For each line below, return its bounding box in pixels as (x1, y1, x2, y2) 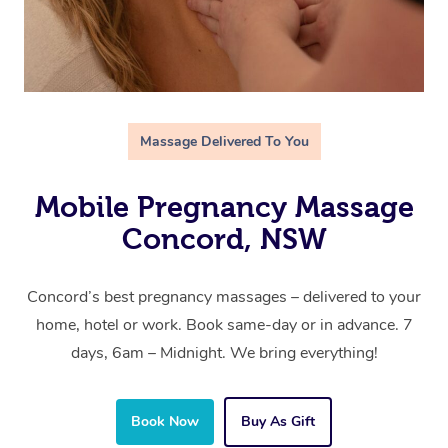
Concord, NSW (121, 223, 327, 256)
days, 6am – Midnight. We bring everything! (70, 342, 378, 365)
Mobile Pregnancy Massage (34, 191, 414, 224)
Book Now (131, 412, 199, 432)
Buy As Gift (241, 412, 315, 432)
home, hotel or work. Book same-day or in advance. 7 (35, 314, 413, 337)
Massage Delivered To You (139, 132, 309, 152)
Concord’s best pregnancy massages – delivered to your (27, 286, 421, 309)
